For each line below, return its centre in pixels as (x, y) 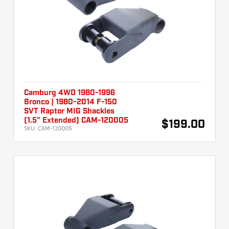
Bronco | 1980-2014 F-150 (71, 102)
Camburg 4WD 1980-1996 (70, 93)
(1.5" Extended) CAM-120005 (76, 121)
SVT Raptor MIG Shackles (69, 112)
